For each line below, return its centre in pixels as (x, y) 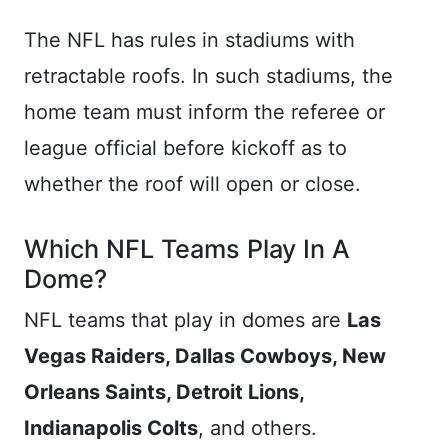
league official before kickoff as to (185, 148)
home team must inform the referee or (204, 112)
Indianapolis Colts (111, 428)
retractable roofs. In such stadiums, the (208, 76)
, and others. (257, 428)
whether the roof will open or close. (192, 184)
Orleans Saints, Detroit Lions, (164, 392)
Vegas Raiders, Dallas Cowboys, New (205, 356)
